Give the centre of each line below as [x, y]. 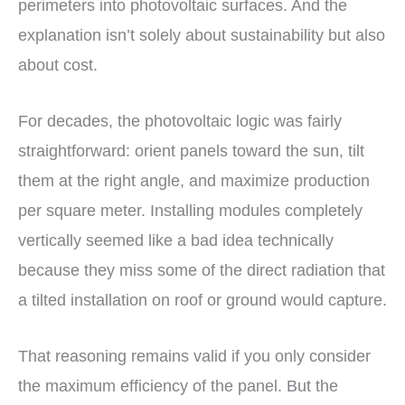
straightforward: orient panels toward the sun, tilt [191, 151]
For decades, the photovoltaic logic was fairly [180, 121]
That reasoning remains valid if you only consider [194, 356]
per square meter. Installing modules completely [190, 210]
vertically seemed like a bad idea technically [176, 240]
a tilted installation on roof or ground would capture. [202, 300]
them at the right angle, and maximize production [194, 180]
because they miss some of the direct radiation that [202, 270]
